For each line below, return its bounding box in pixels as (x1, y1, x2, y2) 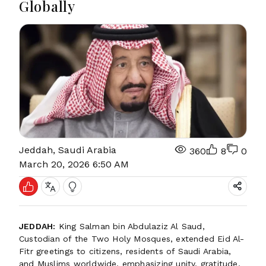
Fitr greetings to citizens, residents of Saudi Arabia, (19, 246, 232, 256)
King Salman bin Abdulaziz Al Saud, (55, 221, 205, 231)
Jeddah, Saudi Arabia (19, 144, 116, 156)
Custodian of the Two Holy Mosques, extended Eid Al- (19, 234, 245, 243)
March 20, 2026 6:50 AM (19, 159, 129, 170)
